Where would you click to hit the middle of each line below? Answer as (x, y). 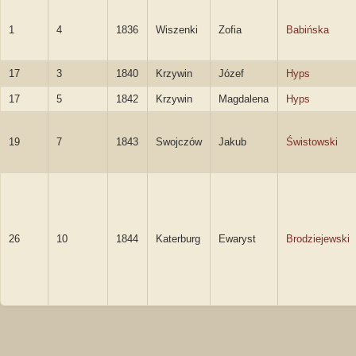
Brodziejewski (318, 239)
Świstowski (312, 142)
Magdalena (244, 99)
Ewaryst (237, 239)
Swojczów (179, 142)
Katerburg (178, 239)
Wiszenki (177, 30)
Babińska (308, 30)
